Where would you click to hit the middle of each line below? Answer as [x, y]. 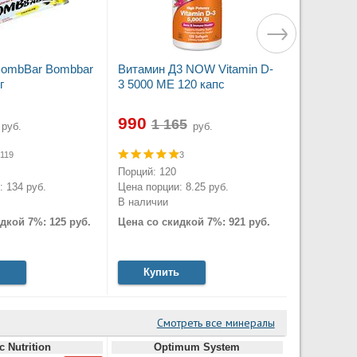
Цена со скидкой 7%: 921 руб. [194, 222]
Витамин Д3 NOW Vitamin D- [195, 69]
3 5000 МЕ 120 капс [171, 84]
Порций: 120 [147, 171]
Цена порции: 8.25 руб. [173, 186]
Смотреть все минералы [216, 323]
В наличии [143, 202]
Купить [161, 273]
